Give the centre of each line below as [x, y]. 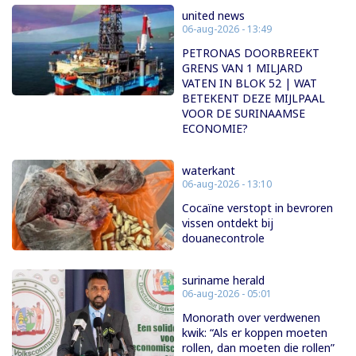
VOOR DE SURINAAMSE [244, 113]
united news [213, 15]
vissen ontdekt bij [228, 222]
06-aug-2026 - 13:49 [227, 29]
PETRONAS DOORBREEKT [251, 52]
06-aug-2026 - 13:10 [227, 184]
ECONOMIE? [215, 128]
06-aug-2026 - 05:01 [227, 293]
